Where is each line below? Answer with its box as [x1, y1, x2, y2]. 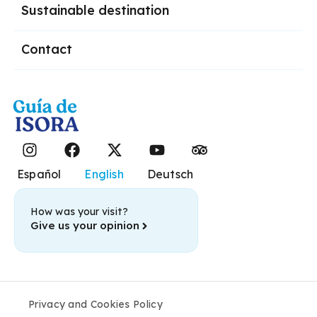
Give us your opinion [30, 219, 139, 233]
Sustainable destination [21, 2, 169, 19]
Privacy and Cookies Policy [28, 298, 163, 311]
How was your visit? [30, 205, 128, 219]
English [84, 167, 124, 182]
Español [17, 167, 62, 182]
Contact [21, 41, 72, 58]
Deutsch [146, 167, 194, 182]
